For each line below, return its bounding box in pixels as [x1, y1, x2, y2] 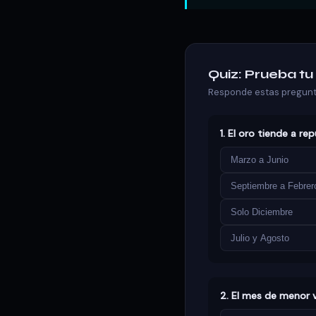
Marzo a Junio [231, 154, 288, 165]
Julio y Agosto [231, 233, 289, 243]
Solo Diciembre [231, 207, 293, 217]
